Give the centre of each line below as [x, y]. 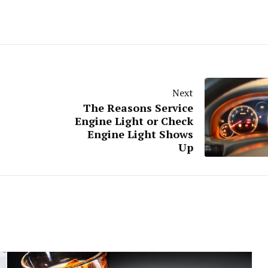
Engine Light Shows [140, 134]
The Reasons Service [138, 108]
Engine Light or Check [134, 121]
